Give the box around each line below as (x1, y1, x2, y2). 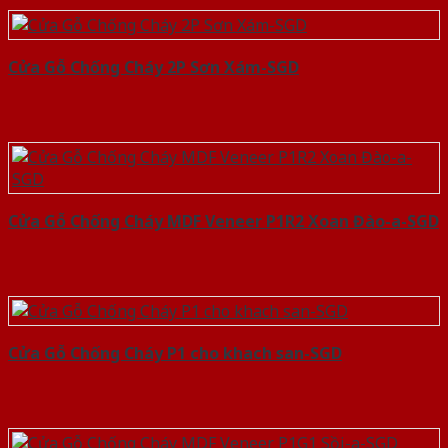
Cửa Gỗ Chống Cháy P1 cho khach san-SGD (8, 342, 342, 365)
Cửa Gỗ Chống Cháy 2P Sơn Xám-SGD (8, 56, 299, 79)
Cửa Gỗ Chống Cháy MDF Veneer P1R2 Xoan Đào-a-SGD (8, 210, 439, 233)
